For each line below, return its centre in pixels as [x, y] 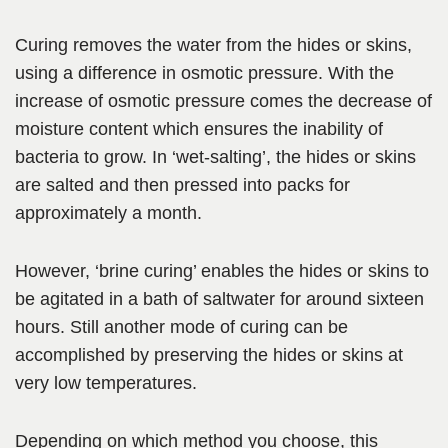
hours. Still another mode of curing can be [181, 327]
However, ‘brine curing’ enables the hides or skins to [222, 271]
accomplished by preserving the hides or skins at [209, 355]
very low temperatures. [106, 383]
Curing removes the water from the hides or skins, [213, 45]
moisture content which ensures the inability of [199, 129]
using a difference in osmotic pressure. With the [204, 73]
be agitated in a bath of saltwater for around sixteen [219, 299]
